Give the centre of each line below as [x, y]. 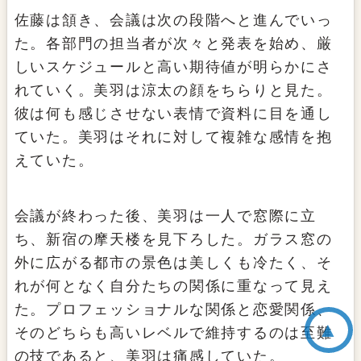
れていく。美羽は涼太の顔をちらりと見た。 [173, 91]
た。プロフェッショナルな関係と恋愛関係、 [173, 310]
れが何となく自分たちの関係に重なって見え [173, 286]
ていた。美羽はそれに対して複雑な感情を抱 [173, 137]
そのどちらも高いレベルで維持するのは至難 [173, 333]
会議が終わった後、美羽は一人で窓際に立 [165, 216]
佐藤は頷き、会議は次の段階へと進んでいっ [173, 21]
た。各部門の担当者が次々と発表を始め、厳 [173, 44]
